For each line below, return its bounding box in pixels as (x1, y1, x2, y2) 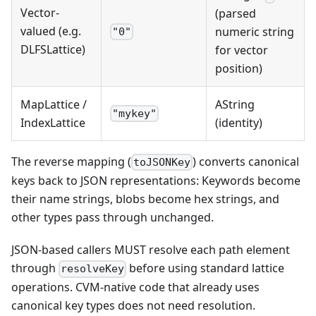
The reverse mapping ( (11, 153, 131, 169)
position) (215, 61, 262, 77)
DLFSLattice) (20, 41, 85, 57)
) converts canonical (193, 153, 300, 169)
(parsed (215, 6, 256, 22)
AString (215, 96, 255, 112)
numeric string (215, 24, 294, 40)
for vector (215, 42, 268, 59)
